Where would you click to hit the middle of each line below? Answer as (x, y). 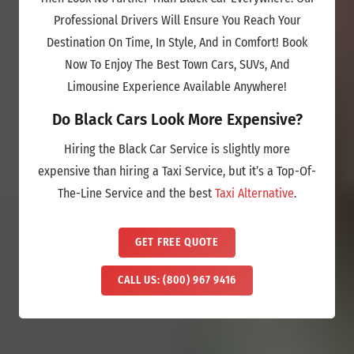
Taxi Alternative (254, 194)
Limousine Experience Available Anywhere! (177, 87)
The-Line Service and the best (136, 194)
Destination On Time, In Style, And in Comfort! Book (177, 43)
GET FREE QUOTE (177, 243)
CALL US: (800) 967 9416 (177, 281)
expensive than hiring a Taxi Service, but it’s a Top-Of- (177, 171)
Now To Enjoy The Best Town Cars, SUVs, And (177, 65)
